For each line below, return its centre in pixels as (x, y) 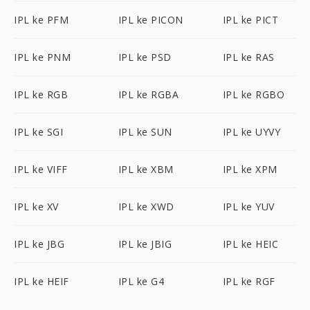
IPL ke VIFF (41, 169)
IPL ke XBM (146, 169)
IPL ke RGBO (254, 94)
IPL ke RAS (248, 57)
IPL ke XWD (146, 207)
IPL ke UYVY (252, 132)
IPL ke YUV (248, 207)
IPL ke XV (36, 207)
